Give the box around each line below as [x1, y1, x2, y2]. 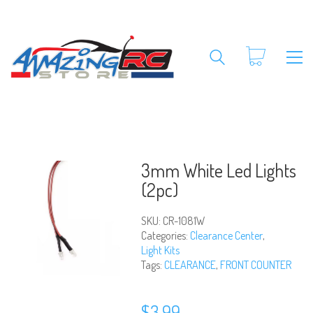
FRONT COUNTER [219, 258, 291, 272]
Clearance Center [189, 228, 263, 242]
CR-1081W [162, 214, 205, 228]
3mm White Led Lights [140, 159, 296, 182]
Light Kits [140, 243, 180, 257]
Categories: [140, 228, 190, 242]
